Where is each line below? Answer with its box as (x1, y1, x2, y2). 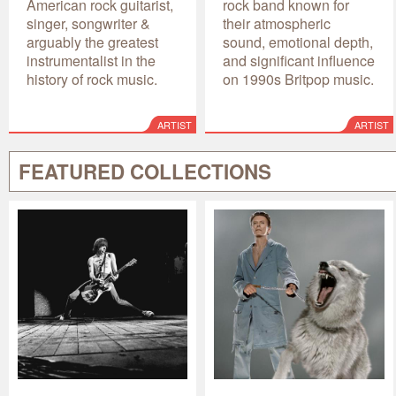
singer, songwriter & (27, 12, 150, 34)
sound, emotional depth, (223, 31, 374, 52)
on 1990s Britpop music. (223, 68, 375, 89)
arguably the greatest (27, 31, 158, 52)
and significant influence (223, 49, 376, 71)
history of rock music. (27, 68, 157, 89)
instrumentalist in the (27, 49, 156, 71)
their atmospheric (223, 12, 331, 34)
